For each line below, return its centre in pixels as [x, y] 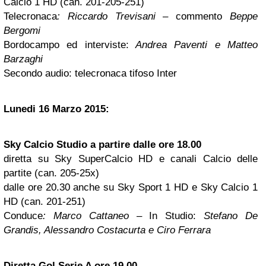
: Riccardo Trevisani [110, 17]
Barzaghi [23, 59]
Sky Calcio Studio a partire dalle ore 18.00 [102, 145]
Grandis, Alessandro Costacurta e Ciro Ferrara [107, 230]
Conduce [23, 216]
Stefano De [227, 216]
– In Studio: [162, 216]
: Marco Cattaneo [86, 216]
